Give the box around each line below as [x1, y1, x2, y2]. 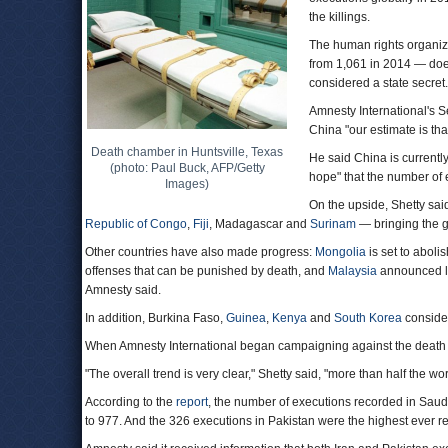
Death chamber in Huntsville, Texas [91, 145, 283, 159]
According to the [85, 395, 176, 409]
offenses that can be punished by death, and [85, 264, 328, 278]
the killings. [309, 10, 370, 24]
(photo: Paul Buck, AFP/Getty [109, 161, 265, 175]
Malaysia [328, 264, 377, 278]
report [176, 395, 208, 409]
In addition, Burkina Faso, [85, 311, 226, 325]
